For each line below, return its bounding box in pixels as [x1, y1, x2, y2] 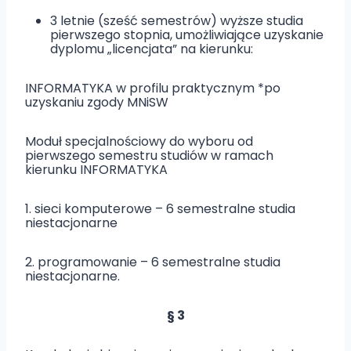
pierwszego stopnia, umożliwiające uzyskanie [50, 26, 324, 44]
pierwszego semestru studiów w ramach [25, 147, 273, 165]
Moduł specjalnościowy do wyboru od [25, 132, 253, 150]
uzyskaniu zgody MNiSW [25, 93, 168, 111]
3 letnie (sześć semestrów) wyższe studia [50, 12, 303, 30]
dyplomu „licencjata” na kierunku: [50, 40, 253, 58]
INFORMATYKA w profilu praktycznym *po [25, 79, 280, 97]
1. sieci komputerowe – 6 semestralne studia [25, 200, 295, 218]
